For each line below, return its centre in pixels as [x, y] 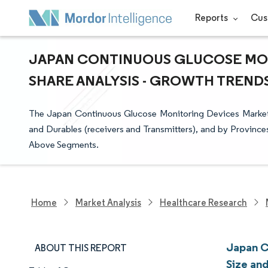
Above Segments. [64, 144]
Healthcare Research [203, 202]
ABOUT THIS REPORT [81, 248]
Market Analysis [108, 202]
